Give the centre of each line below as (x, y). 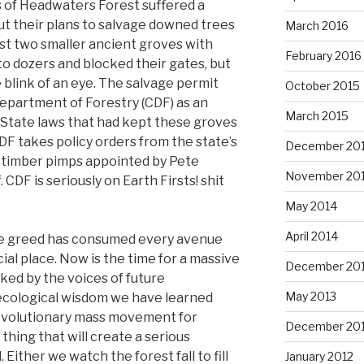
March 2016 (316, 25)
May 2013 (310, 296)
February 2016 (323, 55)
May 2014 (311, 206)
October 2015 (322, 85)
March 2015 (316, 115)
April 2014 (311, 236)
